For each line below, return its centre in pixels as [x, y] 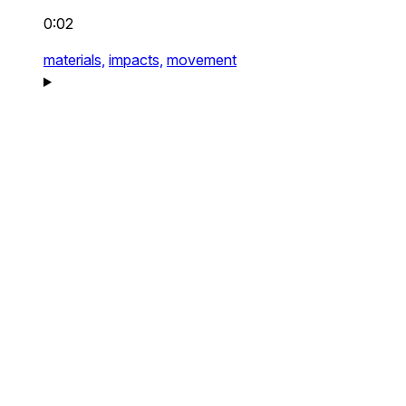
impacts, [136, 60]
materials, [74, 60]
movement [202, 60]
